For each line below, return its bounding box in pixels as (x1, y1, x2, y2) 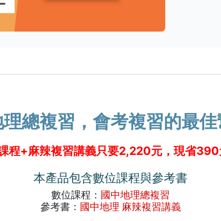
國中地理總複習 (101, 189, 170, 201)
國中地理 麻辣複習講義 (79, 201, 181, 213)
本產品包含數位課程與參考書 (34, 171, 187, 185)
